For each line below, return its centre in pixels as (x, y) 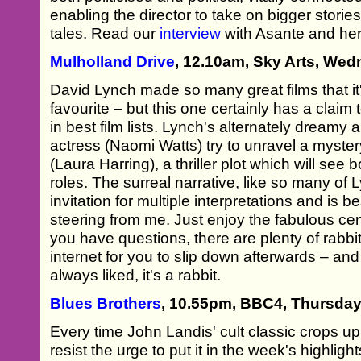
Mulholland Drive (113, 61)
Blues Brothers (106, 303)
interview (191, 33)
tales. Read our (105, 33)
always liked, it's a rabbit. (136, 275)
